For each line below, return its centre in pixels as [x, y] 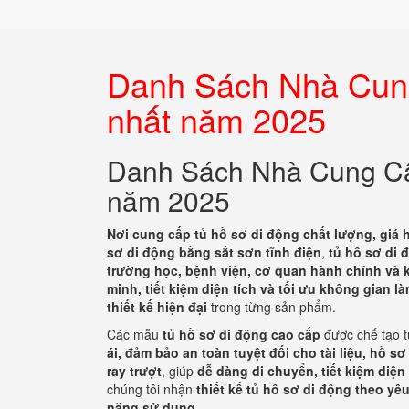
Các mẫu [135, 334]
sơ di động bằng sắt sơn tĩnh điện [214, 252]
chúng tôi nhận [152, 389]
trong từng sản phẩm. [272, 307]
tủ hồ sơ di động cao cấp [241, 334]
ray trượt [134, 371]
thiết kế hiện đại [157, 307]
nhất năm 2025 [216, 119]
